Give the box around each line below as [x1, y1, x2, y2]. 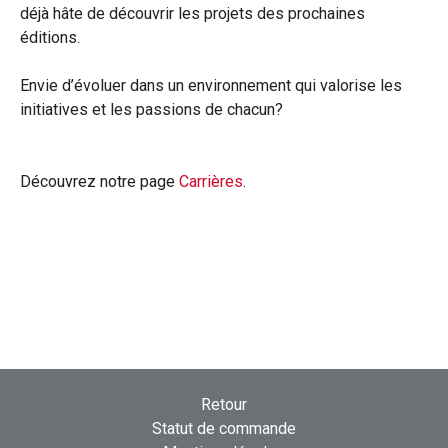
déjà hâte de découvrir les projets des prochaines [20, 4, 365, 23]
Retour [201, 395, 247, 414]
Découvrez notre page [20, 172, 179, 191]
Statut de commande [152, 419, 296, 438]
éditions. [20, 28, 80, 47]
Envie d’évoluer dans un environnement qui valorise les [20, 76, 402, 95]
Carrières [179, 172, 243, 191]
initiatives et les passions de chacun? [20, 100, 283, 119]
